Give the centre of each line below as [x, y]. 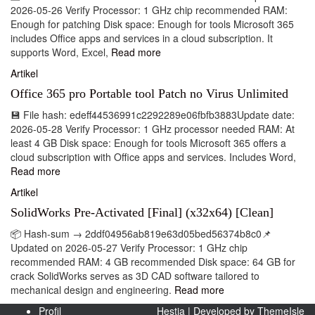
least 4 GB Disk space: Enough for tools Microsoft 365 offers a [148, 143]
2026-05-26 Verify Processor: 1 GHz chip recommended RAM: [149, 10]
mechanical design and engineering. [91, 290]
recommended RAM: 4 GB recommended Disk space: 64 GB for [153, 262]
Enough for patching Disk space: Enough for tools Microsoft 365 [152, 24]
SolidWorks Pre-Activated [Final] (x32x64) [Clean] [142, 212]
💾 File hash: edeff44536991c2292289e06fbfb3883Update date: [153, 115]
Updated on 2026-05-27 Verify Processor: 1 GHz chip [129, 247]
